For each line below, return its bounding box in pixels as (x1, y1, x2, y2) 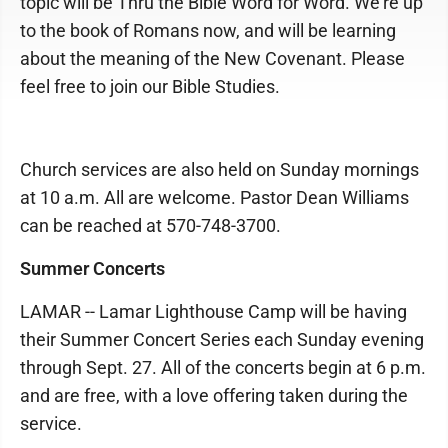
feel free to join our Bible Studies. (20, 76, 280, 97)
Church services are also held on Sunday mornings (20, 159, 419, 180)
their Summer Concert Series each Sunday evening (20, 329, 424, 350)
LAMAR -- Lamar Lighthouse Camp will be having (20, 301, 407, 322)
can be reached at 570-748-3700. (20, 215, 281, 236)
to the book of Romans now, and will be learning (20, 20, 396, 41)
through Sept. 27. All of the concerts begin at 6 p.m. (20, 357, 426, 378)
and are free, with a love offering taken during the (20, 385, 408, 406)
